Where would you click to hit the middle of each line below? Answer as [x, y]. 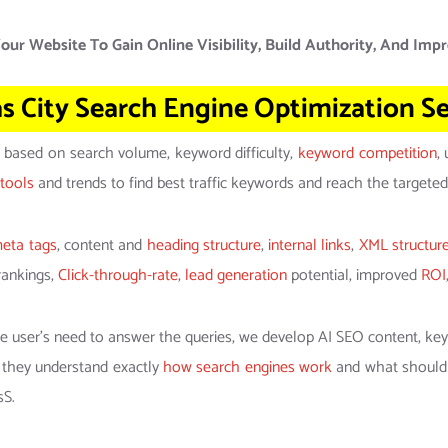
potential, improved [354, 276]
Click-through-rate [118, 276]
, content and [101, 246]
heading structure [203, 246]
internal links [310, 246]
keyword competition [367, 154]
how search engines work [247, 368]
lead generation [236, 276]
